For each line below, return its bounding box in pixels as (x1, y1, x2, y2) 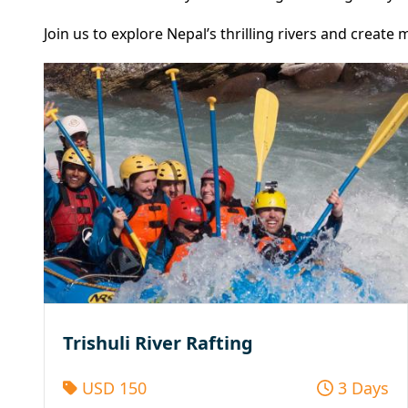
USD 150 (76, 376, 147, 399)
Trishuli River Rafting (63, 330, 253, 355)
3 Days (333, 376, 389, 399)
